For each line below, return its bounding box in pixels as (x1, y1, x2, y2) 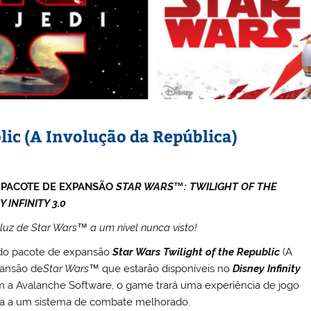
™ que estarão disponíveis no (89, 262, 233, 276)
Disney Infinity (233, 262, 301, 276)
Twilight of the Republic (160, 246, 280, 259)
